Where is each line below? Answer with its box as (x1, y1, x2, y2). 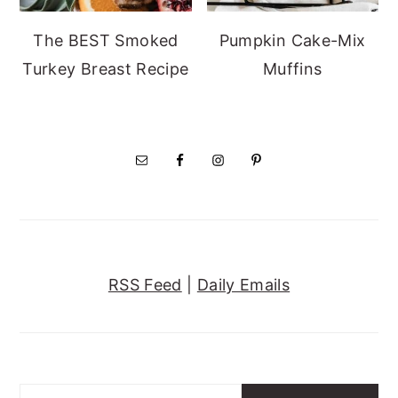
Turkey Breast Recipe (22, 60, 189, 79)
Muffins (262, 60, 322, 79)
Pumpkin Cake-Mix (219, 31, 366, 51)
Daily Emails (196, 275, 291, 295)
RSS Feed (107, 275, 182, 295)
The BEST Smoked (33, 31, 179, 51)
